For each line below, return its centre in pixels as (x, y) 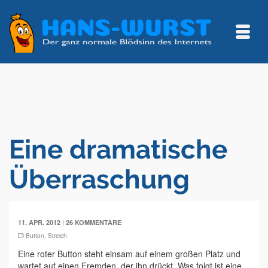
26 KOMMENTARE (94, 222)
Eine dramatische (118, 149)
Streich (57, 236)
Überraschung (99, 179)
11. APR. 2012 (39, 222)
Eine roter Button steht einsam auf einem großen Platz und (129, 254)
